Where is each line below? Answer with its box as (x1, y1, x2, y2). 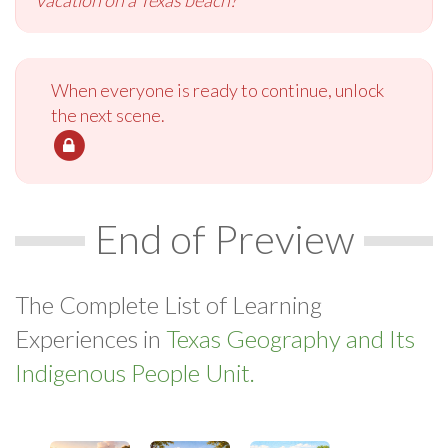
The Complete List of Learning (15, 289, 322, 319)
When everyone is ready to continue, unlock (51, 78, 384, 101)
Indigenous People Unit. (15, 357, 255, 387)
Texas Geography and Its (166, 323, 415, 353)
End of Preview (94, 214, 354, 263)
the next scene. (51, 103, 165, 126)
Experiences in (15, 323, 166, 353)
